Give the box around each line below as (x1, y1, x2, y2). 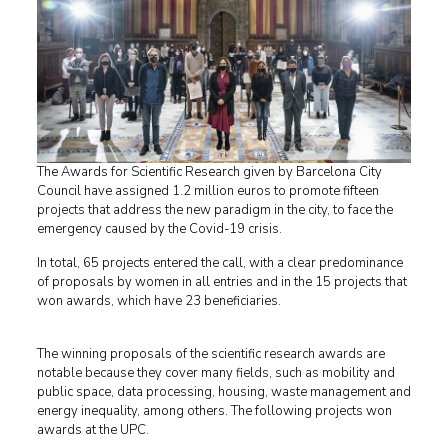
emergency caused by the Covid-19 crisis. (36, 220, 282, 238)
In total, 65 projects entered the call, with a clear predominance (36, 254, 403, 272)
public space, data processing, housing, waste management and (36, 383, 411, 401)
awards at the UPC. (36, 421, 149, 439)
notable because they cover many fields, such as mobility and (36, 364, 395, 382)
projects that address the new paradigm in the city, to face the (36, 201, 393, 219)
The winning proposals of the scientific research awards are (36, 345, 385, 363)
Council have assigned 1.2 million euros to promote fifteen (36, 182, 379, 200)
